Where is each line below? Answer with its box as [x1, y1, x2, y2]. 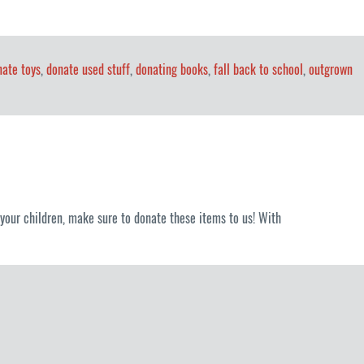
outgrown [309, 61, 353, 79]
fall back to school [214, 61, 303, 79]
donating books [136, 61, 208, 79]
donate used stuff [46, 61, 130, 79]
